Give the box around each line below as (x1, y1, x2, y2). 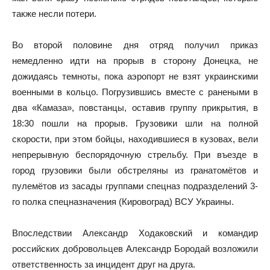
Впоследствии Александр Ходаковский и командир (12, 227, 258, 238)
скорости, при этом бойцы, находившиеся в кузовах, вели (12, 133, 258, 144)
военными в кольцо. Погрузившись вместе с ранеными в (12, 86, 258, 97)
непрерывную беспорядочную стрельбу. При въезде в (12, 149, 258, 160)
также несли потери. (12, 8, 96, 19)
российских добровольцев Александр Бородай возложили (12, 243, 258, 254)
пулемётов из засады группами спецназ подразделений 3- (12, 180, 258, 191)
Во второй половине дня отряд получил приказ (12, 39, 258, 50)
